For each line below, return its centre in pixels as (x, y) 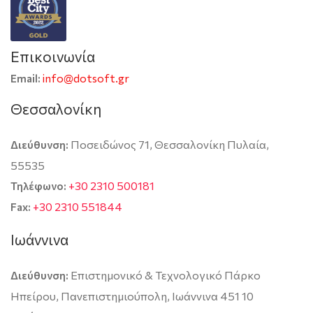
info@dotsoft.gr (86, 78)
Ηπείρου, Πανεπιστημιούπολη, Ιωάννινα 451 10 (132, 296)
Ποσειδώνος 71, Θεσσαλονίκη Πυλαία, (169, 144)
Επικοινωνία (53, 56)
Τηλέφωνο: (39, 185)
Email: (26, 78)
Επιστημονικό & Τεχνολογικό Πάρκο (165, 275)
